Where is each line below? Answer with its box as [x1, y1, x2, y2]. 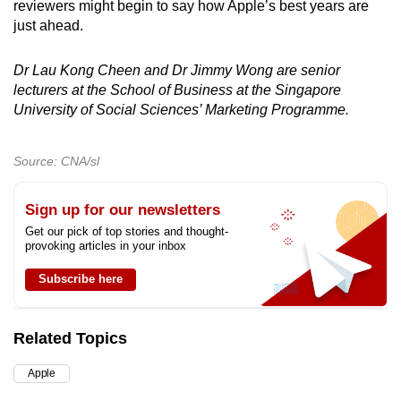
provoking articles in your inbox [25, 239, 186, 253]
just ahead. [13, 18, 83, 34]
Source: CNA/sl [13, 154, 99, 169]
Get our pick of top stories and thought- [25, 225, 228, 239]
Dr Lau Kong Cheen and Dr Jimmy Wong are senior [13, 63, 340, 79]
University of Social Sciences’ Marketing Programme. [13, 102, 349, 118]
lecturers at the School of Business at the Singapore [13, 82, 341, 98]
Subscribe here [38, 272, 123, 286]
